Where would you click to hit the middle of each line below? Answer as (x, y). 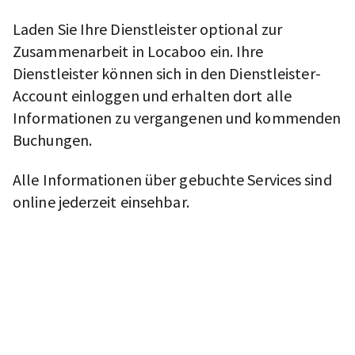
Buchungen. (52, 139)
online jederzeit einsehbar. (101, 202)
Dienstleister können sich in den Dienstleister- (167, 73)
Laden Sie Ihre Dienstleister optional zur (148, 29)
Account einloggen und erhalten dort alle (153, 95)
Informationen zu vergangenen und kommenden (177, 117)
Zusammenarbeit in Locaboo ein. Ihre (138, 51)
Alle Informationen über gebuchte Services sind (172, 179)
